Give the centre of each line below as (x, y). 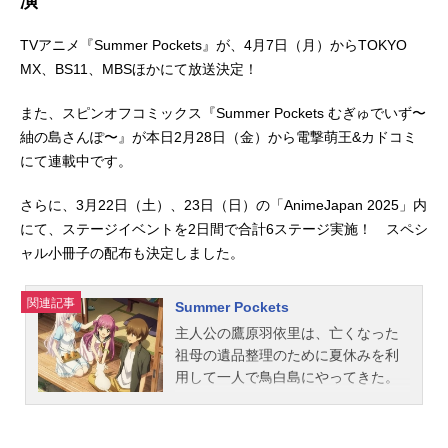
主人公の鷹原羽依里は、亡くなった (287, 333)
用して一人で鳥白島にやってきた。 (287, 377)
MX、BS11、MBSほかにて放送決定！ (139, 69)
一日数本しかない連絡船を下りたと (287, 399)
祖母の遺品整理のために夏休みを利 (287, 355)
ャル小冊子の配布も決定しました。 (132, 253)
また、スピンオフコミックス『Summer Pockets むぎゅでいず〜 (223, 113)
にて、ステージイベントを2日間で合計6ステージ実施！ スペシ (224, 229)
